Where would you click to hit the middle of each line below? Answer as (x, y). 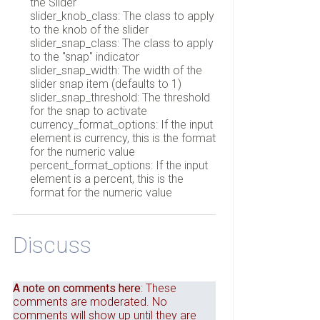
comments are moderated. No (90, 302)
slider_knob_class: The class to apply (122, 16)
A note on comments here (76, 289)
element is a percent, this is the (106, 179)
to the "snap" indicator (84, 56)
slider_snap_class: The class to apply (121, 43)
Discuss (52, 245)
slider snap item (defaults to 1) (105, 84)
